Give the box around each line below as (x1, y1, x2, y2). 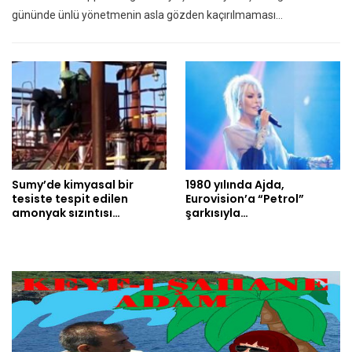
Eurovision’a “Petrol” (185, 190, 304, 207)
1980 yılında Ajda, (185, 176, 284, 192)
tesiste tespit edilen (12, 190, 128, 207)
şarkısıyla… (185, 204, 248, 221)
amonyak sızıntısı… (12, 204, 120, 221)
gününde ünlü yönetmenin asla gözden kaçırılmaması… (12, 8, 283, 21)
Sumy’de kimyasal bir (12, 176, 134, 192)
